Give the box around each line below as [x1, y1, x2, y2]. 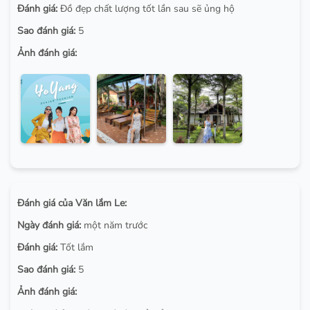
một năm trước [81, 219, 147, 232]
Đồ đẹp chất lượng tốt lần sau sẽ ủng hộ [57, 2, 235, 16]
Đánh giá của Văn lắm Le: [17, 197, 127, 210]
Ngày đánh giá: [17, 219, 81, 232]
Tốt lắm [57, 241, 93, 255]
